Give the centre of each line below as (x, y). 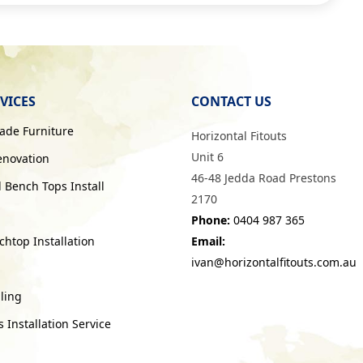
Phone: (211, 220)
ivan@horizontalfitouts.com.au (274, 262)
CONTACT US (231, 101)
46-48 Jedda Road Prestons (264, 177)
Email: (208, 241)
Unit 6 (207, 156)
